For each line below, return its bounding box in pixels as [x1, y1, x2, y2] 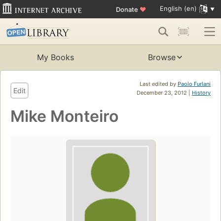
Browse [148, 52, 176, 63]
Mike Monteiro [10, 107, 118, 126]
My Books [37, 52, 74, 63]
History [192, 89, 211, 97]
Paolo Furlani [178, 80, 211, 88]
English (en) [159, 4, 197, 13]
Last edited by [140, 80, 178, 88]
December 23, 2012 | [137, 89, 192, 97]
